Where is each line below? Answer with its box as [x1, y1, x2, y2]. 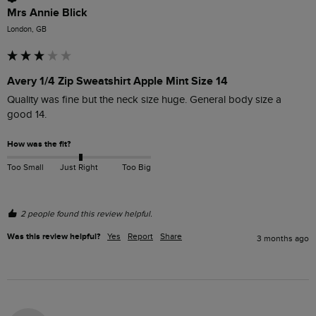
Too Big [121, 162, 151, 172]
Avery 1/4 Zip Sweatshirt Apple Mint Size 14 [7, 74, 228, 89]
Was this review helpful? [7, 231, 100, 242]
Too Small [7, 162, 44, 172]
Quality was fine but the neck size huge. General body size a [7, 94, 281, 107]
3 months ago [257, 233, 309, 243]
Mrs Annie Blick [7, 6, 87, 20]
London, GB [7, 25, 47, 35]
